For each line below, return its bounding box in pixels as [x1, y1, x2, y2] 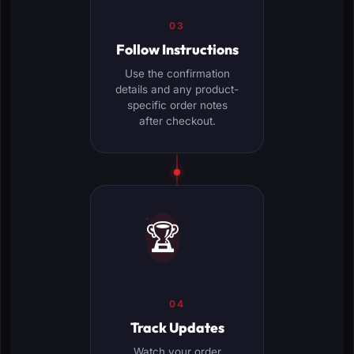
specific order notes [126, 98, 228, 111]
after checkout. [138, 114, 216, 127]
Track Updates [130, 318, 224, 337]
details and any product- [115, 82, 239, 96]
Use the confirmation [124, 66, 230, 80]
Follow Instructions [115, 40, 239, 58]
